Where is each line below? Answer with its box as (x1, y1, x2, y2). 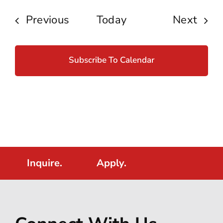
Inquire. (26, 156, 62, 170)
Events (69, 12, 104, 27)
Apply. (96, 156, 126, 170)
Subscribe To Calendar (69, 54, 154, 66)
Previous (25, 12, 70, 28)
